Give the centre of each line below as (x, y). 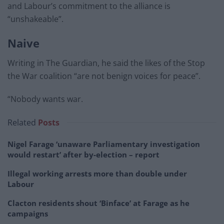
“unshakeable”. (35, 19)
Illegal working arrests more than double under (97, 173)
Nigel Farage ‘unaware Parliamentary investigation (104, 144)
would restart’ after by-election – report (83, 154)
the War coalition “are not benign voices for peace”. (104, 76)
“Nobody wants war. (45, 99)
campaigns (28, 213)
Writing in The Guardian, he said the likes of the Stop (106, 63)
